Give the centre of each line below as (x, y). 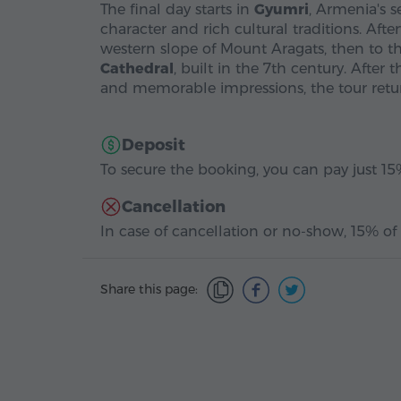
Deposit (154, 145)
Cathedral (137, 68)
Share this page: (149, 289)
